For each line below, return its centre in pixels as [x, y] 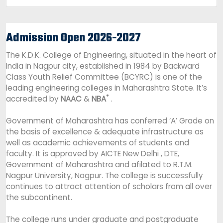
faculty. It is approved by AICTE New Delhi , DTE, [93, 154]
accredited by [33, 99]
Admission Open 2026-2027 [73, 38]
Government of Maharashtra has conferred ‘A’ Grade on [110, 121]
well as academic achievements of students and [98, 143]
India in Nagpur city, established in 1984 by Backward [103, 66]
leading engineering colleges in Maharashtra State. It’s [107, 88]
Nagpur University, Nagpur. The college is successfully [105, 175]
